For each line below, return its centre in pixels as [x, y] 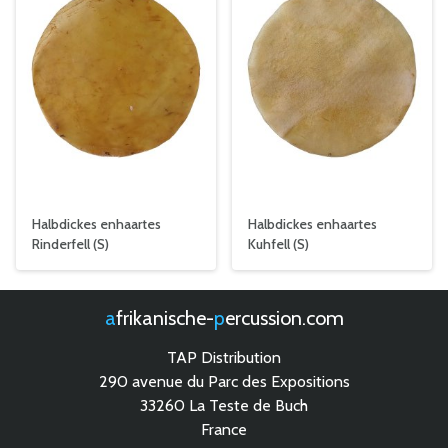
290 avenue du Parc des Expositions [224, 381]
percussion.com [284, 318]
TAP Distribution [224, 357]
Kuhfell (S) [278, 244]
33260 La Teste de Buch [224, 405]
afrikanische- [164, 318]
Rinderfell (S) [70, 244]
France [224, 429]
